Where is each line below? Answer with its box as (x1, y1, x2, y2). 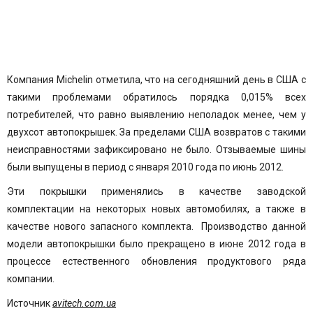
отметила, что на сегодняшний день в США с (92, 74, 307, 85)
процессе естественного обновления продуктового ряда (7, 256, 306, 267)
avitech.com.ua (52, 298, 116, 309)
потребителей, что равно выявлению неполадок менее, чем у (7, 109, 306, 120)
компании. (7, 273, 54, 284)
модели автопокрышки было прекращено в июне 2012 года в (7, 238, 306, 249)
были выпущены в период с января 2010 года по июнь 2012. (7, 161, 284, 173)
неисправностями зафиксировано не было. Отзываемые (7, 144, 280, 155)
